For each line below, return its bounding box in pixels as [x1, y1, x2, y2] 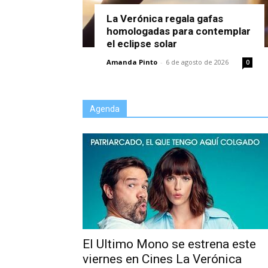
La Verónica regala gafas [106, 13, 223, 25]
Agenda [90, 104, 120, 114]
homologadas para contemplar [106, 25, 251, 38]
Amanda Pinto [106, 57, 157, 67]
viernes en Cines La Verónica [83, 252, 242, 267]
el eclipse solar [106, 38, 177, 50]
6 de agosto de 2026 [166, 57, 229, 67]
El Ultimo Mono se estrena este [83, 237, 256, 252]
